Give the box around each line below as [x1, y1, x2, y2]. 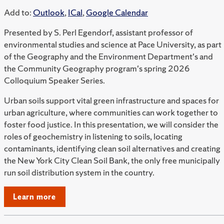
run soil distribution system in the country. [4, 166, 154, 178]
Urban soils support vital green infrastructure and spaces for [4, 94, 219, 106]
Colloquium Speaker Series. [4, 74, 105, 86]
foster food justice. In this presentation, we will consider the [4, 118, 218, 130]
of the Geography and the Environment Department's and [4, 50, 213, 62]
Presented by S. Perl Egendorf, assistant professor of [4, 26, 193, 38]
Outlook [33, 6, 64, 18]
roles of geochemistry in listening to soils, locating [4, 130, 182, 142]
